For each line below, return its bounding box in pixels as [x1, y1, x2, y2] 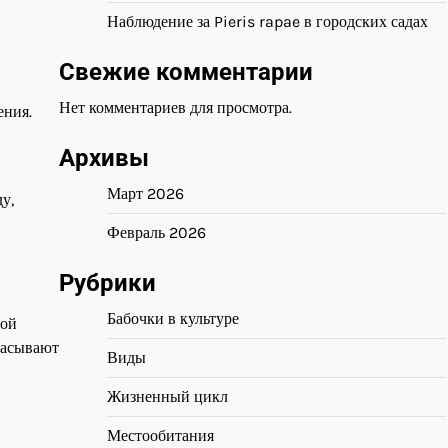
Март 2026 [107, 184, 184, 203]
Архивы [59, 144, 149, 172]
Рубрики [59, 269, 156, 297]
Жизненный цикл [107, 387, 228, 406]
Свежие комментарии [59, 58, 313, 86]
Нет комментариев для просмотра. [59, 98, 292, 117]
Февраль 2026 [107, 223, 206, 242]
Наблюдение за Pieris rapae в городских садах [107, 12, 428, 31]
